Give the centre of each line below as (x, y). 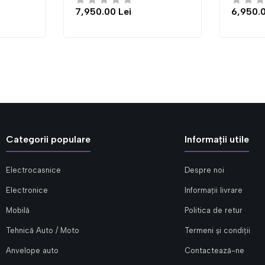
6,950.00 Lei (140, 12)
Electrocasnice (33, 170)
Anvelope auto (32, 251)
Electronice (27, 190)
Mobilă (18, 210)
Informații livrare (214, 190)
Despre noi (204, 170)
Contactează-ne (214, 251)
